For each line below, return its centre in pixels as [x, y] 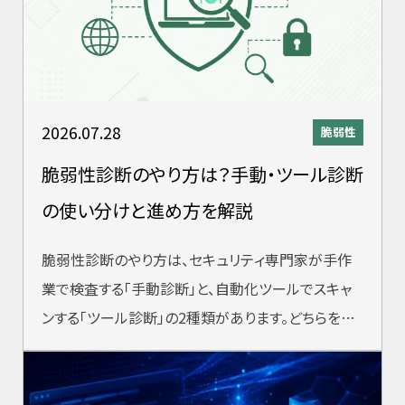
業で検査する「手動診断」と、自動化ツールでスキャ [197, 288]
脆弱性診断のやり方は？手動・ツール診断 [202, 174]
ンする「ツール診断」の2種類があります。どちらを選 [198, 317]
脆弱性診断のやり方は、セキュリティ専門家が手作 [197, 259]
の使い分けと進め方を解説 [147, 210]
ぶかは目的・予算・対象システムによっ [159, 346]
